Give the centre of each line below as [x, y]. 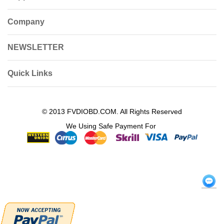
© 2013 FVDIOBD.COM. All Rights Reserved [112, 111]
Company [26, 22]
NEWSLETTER [36, 47]
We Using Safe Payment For [112, 126]
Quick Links [30, 73]
